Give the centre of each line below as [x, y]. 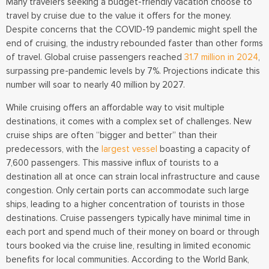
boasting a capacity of [204, 149]
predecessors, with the [54, 149]
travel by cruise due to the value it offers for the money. [119, 16]
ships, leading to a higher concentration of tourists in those [125, 204]
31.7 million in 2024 [221, 57]
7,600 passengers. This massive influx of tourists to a [112, 162]
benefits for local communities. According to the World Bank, [128, 259]
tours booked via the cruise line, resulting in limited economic [128, 245]
